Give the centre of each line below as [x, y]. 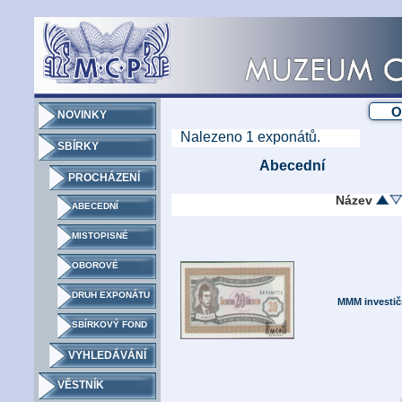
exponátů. [287, 137]
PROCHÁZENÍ [104, 178]
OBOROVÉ [95, 265]
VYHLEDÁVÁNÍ [107, 355]
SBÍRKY [78, 146]
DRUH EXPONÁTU [111, 295]
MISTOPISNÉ [100, 236]
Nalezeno [213, 137]
